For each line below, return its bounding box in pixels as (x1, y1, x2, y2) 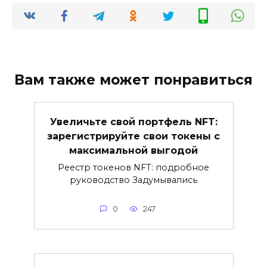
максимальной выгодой (69, 144, 198, 156)
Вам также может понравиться (14, 72, 253, 89)
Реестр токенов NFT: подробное (58, 162, 209, 173)
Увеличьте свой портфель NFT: (49, 116, 218, 128)
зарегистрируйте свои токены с (47, 130, 220, 142)
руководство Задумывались (70, 174, 197, 185)
